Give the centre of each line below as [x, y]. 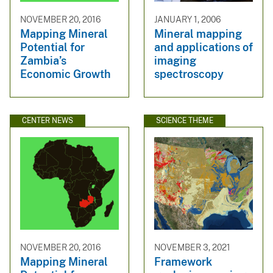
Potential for [52, 47]
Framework [183, 262]
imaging [175, 60]
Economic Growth [66, 74]
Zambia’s [43, 60]
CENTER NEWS [48, 121]
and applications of [204, 47]
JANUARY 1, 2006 [188, 19]
